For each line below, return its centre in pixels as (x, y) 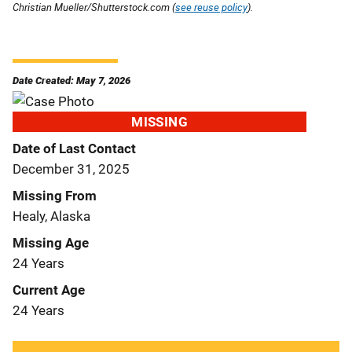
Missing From (55, 195)
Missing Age (51, 242)
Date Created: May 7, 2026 (71, 80)
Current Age (49, 290)
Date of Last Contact (74, 148)
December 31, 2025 (71, 169)
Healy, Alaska (51, 216)
